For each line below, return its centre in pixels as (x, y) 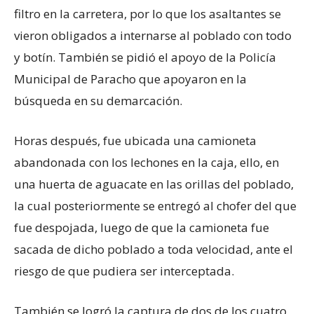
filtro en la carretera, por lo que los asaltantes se (148, 13)
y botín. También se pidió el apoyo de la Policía (145, 57)
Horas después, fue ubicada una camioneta (135, 140)
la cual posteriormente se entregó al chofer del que (155, 205)
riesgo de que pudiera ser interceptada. (124, 271)
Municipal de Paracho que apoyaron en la (130, 78)
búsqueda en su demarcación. (98, 100)
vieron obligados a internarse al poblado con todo (153, 35)
